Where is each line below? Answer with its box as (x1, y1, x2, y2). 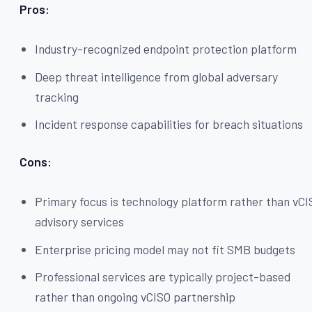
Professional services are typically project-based (35, 269, 291, 285)
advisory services (35, 214, 125, 230)
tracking (35, 88, 79, 104)
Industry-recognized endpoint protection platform (35, 41, 297, 57)
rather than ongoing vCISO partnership (35, 289, 236, 305)
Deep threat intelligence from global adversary (35, 68, 279, 84)
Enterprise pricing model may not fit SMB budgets (35, 241, 296, 257)
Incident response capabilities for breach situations (35, 116, 304, 132)
